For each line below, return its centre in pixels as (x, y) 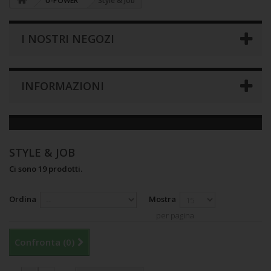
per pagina (175, 215)
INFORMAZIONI (63, 86)
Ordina (23, 199)
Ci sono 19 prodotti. (46, 169)
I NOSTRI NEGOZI (68, 39)
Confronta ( (40, 242)
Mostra (162, 199)
